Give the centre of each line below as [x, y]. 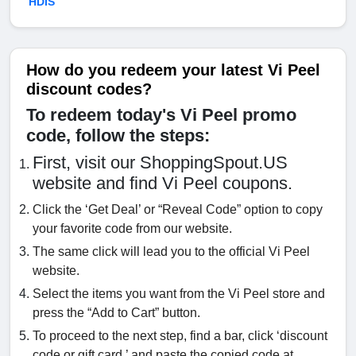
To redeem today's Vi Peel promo [161, 115]
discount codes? [89, 89]
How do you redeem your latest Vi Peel [173, 70]
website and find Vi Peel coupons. [163, 184]
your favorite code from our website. [132, 229]
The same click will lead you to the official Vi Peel [171, 252]
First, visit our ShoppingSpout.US [160, 163]
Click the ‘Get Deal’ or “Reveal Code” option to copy [178, 210]
